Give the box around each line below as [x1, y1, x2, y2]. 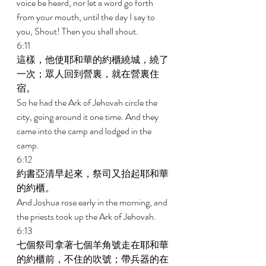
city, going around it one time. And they [17, 110, 160, 123]
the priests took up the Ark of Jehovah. [17, 210, 158, 223]
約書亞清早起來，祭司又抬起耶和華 [17, 167, 169, 180]
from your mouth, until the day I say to [17, 10, 157, 24]
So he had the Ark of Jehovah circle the [17, 96, 159, 109]
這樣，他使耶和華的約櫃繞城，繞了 [17, 53, 169, 66]
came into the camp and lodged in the [17, 124, 153, 138]
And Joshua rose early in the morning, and [17, 195, 169, 209]
